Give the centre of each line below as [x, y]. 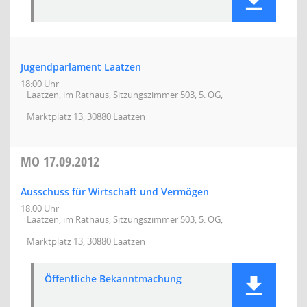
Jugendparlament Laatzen [81, 67]
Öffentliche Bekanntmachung [113, 279]
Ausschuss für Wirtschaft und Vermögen [115, 192]
